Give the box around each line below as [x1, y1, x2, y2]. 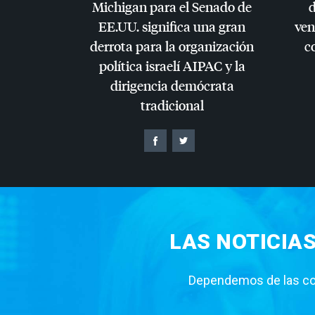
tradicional [140, 96, 204, 114]
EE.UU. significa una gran [98, 17, 245, 35]
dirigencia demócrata [110, 76, 234, 94]
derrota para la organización [90, 37, 254, 55]
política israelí [98, 56, 183, 75]
